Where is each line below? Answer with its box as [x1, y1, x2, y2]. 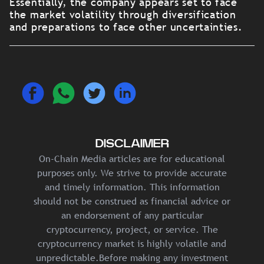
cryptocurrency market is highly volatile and [38, 238, 226, 249]
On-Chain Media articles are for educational [39, 153, 225, 164]
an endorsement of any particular [61, 210, 203, 221]
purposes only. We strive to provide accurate [37, 167, 227, 179]
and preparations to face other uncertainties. [9, 21, 243, 33]
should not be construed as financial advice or [34, 196, 230, 207]
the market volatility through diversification [9, 8, 236, 21]
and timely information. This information [44, 181, 220, 193]
